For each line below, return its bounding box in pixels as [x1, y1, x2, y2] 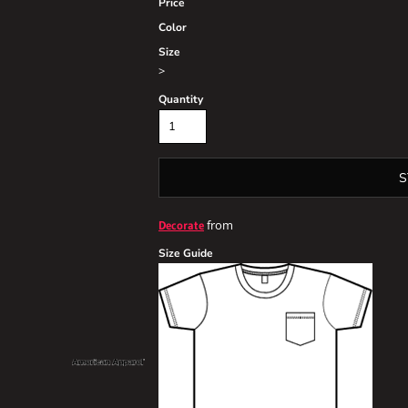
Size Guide [158, 246, 213, 260]
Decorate [158, 218, 204, 232]
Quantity [158, 92, 203, 107]
